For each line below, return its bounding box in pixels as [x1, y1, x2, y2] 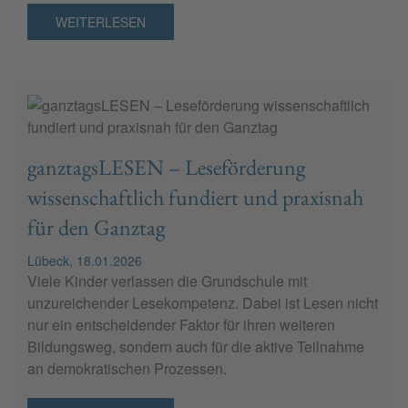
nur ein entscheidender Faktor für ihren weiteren [27, 314, 335, 336]
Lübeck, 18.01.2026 [27, 251, 142, 270]
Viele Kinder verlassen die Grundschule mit [27, 270, 307, 292]
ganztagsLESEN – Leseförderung [27, 153, 305, 182]
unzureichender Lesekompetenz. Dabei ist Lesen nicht [27, 292, 378, 314]
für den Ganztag [27, 213, 165, 242]
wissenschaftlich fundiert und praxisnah [27, 183, 363, 212]
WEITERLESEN [56, 13, 146, 32]
